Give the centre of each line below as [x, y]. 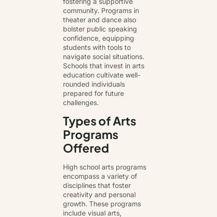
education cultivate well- [102, 75]
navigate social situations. [104, 56]
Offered [86, 147]
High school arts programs [105, 167]
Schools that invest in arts [104, 65]
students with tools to [97, 47]
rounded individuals [94, 84]
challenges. [81, 102]
